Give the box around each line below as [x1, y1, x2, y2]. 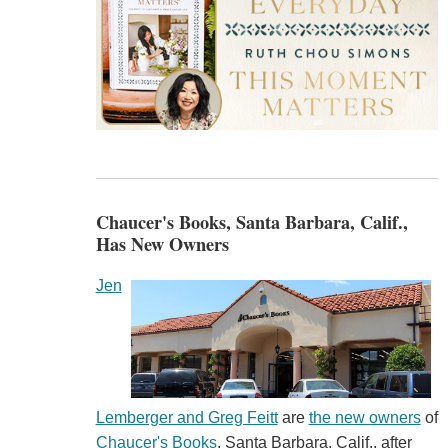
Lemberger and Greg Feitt [95, 409, 278, 427]
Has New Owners [95, 230, 229, 257]
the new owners [308, 409, 421, 427]
